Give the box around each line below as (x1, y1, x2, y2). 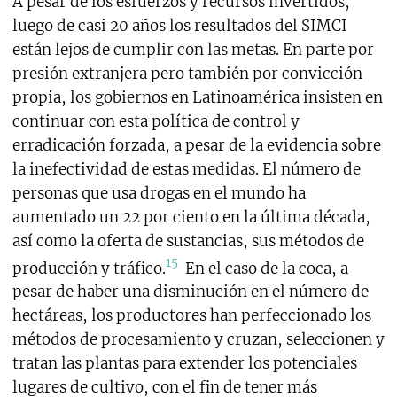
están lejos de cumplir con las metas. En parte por (12, 39, 374, 59)
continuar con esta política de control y (12, 111, 300, 131)
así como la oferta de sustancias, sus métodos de (12, 230, 364, 251)
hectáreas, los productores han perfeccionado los (12, 306, 371, 326)
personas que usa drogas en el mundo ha (12, 183, 306, 203)
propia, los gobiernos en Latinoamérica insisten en (12, 87, 383, 107)
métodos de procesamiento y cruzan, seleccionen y (12, 330, 385, 350)
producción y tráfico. (12, 258, 166, 278)
